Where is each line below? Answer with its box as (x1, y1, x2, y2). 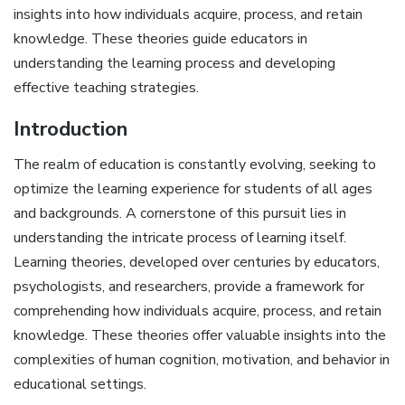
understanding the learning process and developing (14, 53, 335, 74)
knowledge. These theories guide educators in (14, 29, 307, 50)
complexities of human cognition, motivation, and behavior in (14, 350, 390, 370)
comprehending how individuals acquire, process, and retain (14, 301, 381, 321)
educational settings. (14, 374, 146, 394)
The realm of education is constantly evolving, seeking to (14, 155, 376, 174)
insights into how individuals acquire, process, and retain (14, 5, 363, 25)
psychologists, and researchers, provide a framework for (14, 277, 364, 297)
